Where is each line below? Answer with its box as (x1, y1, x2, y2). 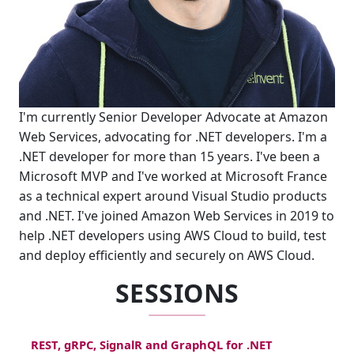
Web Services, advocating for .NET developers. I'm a (19, 128, 327, 145)
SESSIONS (115, 276, 239, 310)
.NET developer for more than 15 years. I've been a (19, 148, 320, 165)
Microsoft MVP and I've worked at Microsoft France (19, 168, 327, 185)
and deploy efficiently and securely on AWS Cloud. (19, 247, 314, 264)
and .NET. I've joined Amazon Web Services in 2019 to (19, 207, 334, 224)
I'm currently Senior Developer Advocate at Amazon (19, 108, 328, 126)
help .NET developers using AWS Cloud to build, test (19, 227, 326, 244)
